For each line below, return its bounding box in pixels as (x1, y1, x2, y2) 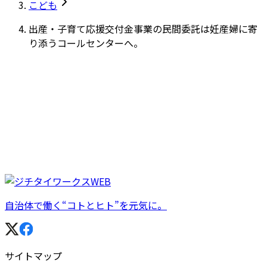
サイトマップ (5, 249, 62, 263)
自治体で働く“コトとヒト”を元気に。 (5, 198, 167, 213)
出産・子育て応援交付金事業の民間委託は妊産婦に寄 (29, 21, 257, 36)
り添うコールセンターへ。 (29, 36, 143, 51)
